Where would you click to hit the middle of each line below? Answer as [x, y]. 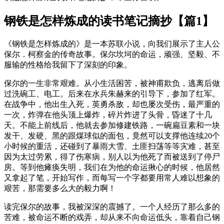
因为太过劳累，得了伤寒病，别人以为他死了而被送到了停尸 [112, 156]
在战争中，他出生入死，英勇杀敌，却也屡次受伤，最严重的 [112, 104]
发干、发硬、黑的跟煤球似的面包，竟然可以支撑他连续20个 [112, 135]
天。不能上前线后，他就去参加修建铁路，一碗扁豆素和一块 [112, 125]
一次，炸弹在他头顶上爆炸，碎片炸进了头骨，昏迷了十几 [108, 114]
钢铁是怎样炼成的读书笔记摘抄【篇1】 [109, 21]
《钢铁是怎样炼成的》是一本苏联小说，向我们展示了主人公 [112, 43]
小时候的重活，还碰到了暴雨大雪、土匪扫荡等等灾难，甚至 [112, 146]
